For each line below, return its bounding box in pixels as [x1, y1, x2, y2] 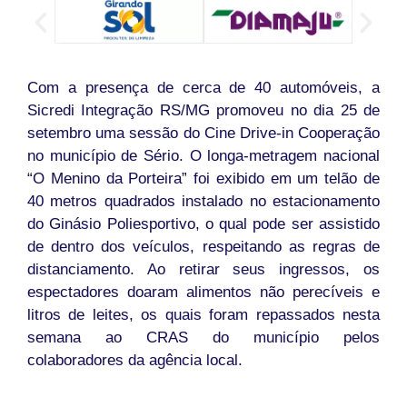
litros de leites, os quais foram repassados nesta [27, 306, 380, 324]
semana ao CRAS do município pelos [27, 329, 380, 347]
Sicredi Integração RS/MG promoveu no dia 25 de [27, 102, 380, 120]
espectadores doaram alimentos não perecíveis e [27, 283, 380, 302]
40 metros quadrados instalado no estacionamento [27, 193, 380, 211]
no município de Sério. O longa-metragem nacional [27, 147, 380, 165]
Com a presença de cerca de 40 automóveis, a [27, 79, 380, 97]
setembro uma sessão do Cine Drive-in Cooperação [27, 124, 380, 143]
